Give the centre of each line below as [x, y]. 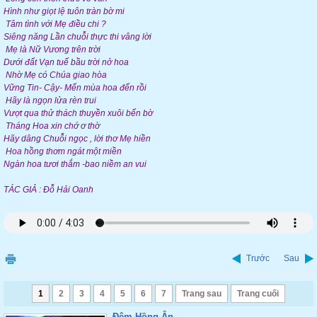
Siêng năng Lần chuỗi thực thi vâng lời [77, 37]
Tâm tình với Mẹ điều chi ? [55, 24]
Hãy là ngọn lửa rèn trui [50, 100]
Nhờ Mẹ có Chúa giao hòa [55, 75]
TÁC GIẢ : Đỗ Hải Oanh [48, 190]
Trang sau [202, 294]
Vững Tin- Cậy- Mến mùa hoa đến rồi [75, 88]
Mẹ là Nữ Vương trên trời [52, 50]
